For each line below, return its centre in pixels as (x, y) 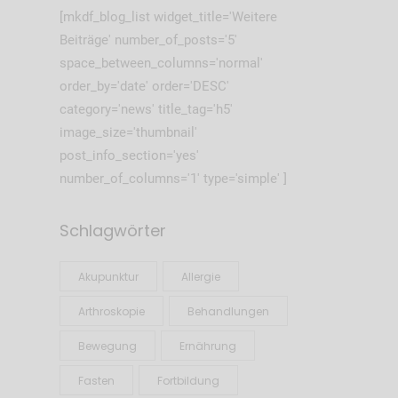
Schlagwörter (112, 230)
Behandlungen (228, 311)
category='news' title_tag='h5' (146, 109)
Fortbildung (188, 380)
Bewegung (107, 346)
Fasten (96, 380)
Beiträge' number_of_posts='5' (148, 40)
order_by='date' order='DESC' (144, 86)
